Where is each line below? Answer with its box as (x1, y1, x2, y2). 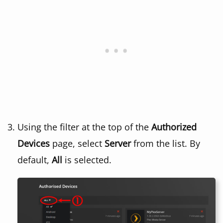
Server (105, 136, 131, 149)
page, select (50, 136, 105, 149)
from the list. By (131, 136, 200, 149)
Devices (17, 136, 50, 149)
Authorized (151, 120, 197, 133)
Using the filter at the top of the (17, 120, 151, 133)
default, (17, 153, 52, 166)
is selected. (62, 153, 111, 166)
